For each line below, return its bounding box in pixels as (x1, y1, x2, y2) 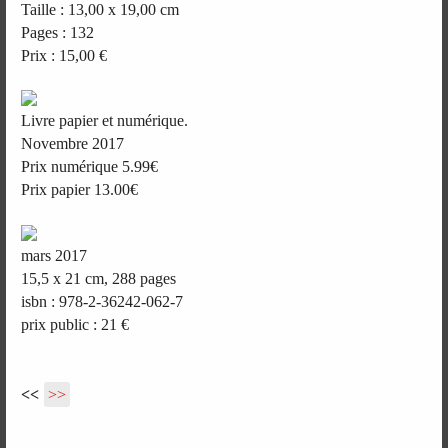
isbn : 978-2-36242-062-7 (21, 292, 184, 310)
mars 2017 (21, 246, 88, 264)
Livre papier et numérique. (21, 112, 189, 130)
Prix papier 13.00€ (21, 181, 139, 199)
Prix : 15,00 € (21, 46, 108, 64)
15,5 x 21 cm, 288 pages (21, 269, 177, 287)
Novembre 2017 (21, 135, 125, 153)
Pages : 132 (21, 23, 95, 41)
